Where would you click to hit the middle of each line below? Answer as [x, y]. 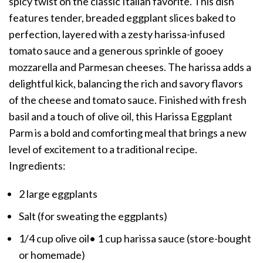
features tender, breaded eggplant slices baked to [122, 18]
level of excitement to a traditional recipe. [103, 149]
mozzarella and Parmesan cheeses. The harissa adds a [130, 67]
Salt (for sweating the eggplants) [93, 216]
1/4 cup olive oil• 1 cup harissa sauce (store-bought [135, 239]
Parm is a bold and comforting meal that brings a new [128, 133]
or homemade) [52, 255]
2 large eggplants [58, 194]
